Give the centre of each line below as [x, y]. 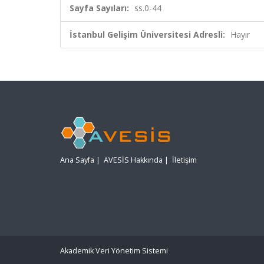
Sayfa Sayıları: [99, 8]
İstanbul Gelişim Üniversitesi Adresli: [147, 34]
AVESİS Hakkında [133, 160]
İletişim [184, 160]
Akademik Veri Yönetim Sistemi [114, 251]
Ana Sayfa [77, 160]
